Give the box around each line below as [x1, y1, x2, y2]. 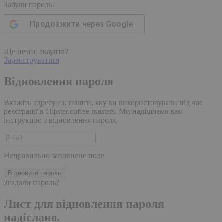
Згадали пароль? [4, 178, 59, 187]
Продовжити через [30, 19, 106, 29]
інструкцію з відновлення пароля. [4, 115, 118, 124]
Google [106, 19, 133, 29]
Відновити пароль [8, 169, 61, 177]
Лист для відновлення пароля [4, 197, 164, 210]
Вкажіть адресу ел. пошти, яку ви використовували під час [4, 98, 203, 107]
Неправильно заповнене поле [4, 151, 104, 160]
